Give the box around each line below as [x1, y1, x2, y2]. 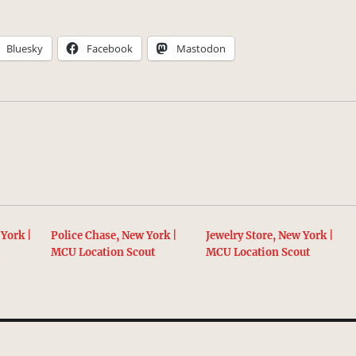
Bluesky [6, 41, 44, 56]
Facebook [87, 41, 133, 56]
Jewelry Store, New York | [205, 228, 333, 242]
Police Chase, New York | [51, 228, 177, 242]
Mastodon [176, 41, 226, 56]
